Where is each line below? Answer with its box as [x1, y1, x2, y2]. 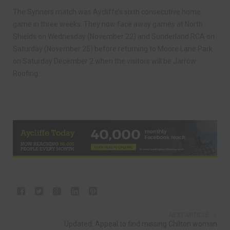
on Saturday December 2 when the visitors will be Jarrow [13, 56, 196, 65]
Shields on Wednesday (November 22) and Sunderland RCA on [13, 32, 215, 41]
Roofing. [13, 69, 40, 78]
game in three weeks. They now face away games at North [13, 20, 203, 28]
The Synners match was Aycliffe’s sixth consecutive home [13, 7, 201, 16]
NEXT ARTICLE [169, 212, 209, 219]
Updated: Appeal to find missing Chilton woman [64, 220, 217, 228]
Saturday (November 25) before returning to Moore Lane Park [13, 44, 213, 53]
